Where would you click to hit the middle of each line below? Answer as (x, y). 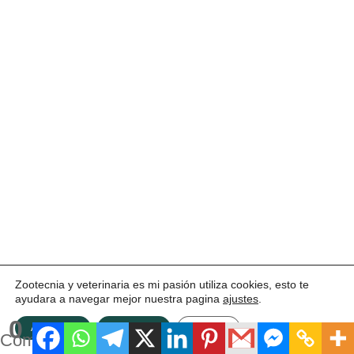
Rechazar (134, 328)
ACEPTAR (53, 328)
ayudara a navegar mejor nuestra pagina (119, 299)
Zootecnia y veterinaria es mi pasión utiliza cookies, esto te (162, 284)
